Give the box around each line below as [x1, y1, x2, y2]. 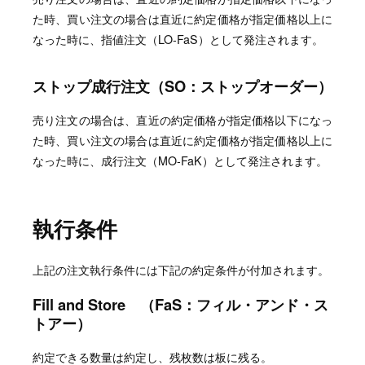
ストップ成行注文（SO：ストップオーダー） [33, 74, 332, 97]
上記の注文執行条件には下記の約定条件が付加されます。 [33, 261, 329, 278]
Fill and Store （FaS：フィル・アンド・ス [33, 292, 328, 315]
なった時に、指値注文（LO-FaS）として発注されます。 [33, 31, 323, 48]
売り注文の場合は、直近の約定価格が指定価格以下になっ [33, 112, 332, 129]
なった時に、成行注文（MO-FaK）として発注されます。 [33, 152, 328, 169]
